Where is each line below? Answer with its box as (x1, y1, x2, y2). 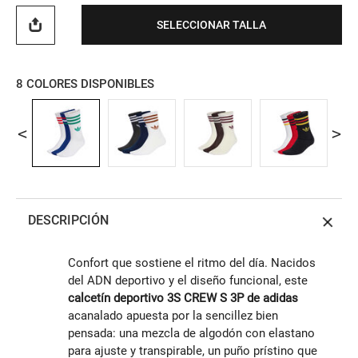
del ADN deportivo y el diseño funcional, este (68, 273, 308, 288)
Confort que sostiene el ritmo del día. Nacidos (68, 256, 316, 271)
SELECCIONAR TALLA (157, 18, 267, 31)
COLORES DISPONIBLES (26, 77, 154, 92)
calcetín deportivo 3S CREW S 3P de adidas (68, 291, 298, 306)
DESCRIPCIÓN (28, 213, 109, 229)
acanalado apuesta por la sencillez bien (68, 308, 278, 324)
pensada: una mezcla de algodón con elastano (68, 326, 315, 341)
